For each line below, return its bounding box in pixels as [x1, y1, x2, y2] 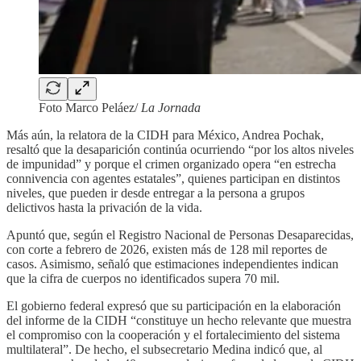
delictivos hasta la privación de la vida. [6, 200, 202, 214]
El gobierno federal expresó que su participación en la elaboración [6, 298, 341, 313]
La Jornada [141, 100, 201, 114]
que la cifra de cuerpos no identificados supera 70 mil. [6, 271, 280, 285]
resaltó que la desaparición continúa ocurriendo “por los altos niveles [6, 142, 354, 156]
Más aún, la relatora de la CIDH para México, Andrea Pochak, [6, 127, 324, 142]
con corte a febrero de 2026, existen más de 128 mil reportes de [6, 242, 327, 256]
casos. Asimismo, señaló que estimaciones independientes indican [6, 256, 338, 271]
